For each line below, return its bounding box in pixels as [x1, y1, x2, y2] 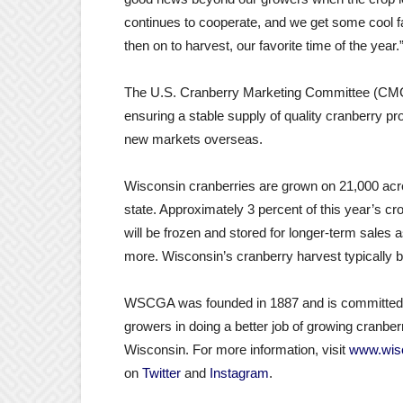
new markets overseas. [124, 131, 263, 147]
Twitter [142, 365, 181, 381]
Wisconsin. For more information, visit [124, 342, 349, 357]
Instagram [210, 365, 269, 381]
